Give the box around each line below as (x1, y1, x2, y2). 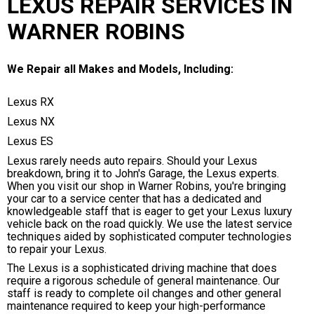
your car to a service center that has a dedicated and (7, 191, 261, 205)
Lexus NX (7, 115, 55, 128)
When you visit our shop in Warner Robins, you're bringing (7, 179, 286, 193)
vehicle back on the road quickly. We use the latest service (7, 217, 292, 231)
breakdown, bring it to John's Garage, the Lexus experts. (7, 166, 279, 180)
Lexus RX (7, 95, 54, 109)
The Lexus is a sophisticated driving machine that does (7, 261, 277, 275)
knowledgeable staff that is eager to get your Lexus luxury (7, 204, 292, 218)
